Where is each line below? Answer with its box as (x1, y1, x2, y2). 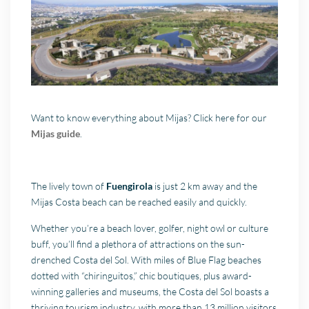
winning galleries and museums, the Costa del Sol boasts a (31, 285, 270, 297)
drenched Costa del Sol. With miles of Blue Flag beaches (31, 253, 262, 266)
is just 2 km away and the (152, 179, 258, 192)
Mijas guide (31, 127, 81, 139)
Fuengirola (106, 179, 153, 192)
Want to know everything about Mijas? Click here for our (31, 111, 268, 123)
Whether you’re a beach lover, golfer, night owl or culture (31, 221, 269, 234)
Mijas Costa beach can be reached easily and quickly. (31, 195, 248, 208)
